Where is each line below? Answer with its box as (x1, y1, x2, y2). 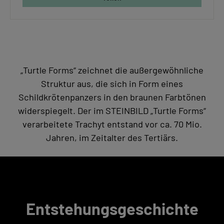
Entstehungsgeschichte (25, 198, 198, 218)
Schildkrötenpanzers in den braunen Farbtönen (18, 91, 206, 102)
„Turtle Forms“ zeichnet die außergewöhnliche (20, 64, 203, 75)
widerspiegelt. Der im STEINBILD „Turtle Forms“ (18, 104, 206, 116)
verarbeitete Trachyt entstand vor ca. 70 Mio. (22, 118, 202, 129)
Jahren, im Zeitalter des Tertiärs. (46, 131, 178, 143)
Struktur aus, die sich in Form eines (41, 77, 183, 89)
